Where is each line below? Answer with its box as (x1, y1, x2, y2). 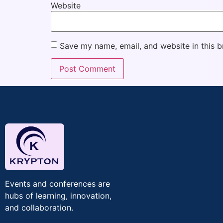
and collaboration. (5, 203, 73, 213)
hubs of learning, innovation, (5, 191, 111, 201)
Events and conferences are (5, 179, 110, 189)
